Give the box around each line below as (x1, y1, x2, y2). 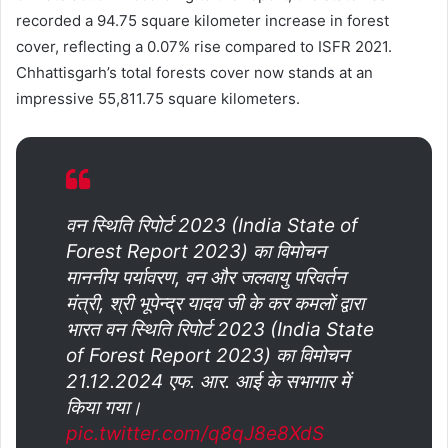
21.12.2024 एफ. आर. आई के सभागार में (66, 369, 350, 393)
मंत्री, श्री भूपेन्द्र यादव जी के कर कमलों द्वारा (66, 291, 364, 315)
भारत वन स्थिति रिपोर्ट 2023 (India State (66, 317, 374, 341)
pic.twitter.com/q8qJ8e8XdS (66, 421, 324, 445)
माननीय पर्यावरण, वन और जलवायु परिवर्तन (66, 265, 346, 289)
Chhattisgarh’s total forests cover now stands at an (16, 62, 373, 82)
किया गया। (66, 395, 142, 419)
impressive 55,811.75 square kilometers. (16, 88, 300, 108)
